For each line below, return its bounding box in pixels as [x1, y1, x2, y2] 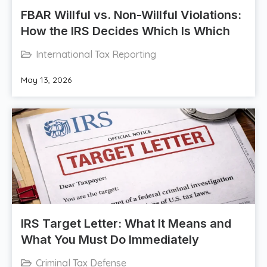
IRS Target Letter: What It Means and [21, 216, 231, 231]
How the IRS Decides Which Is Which [21, 24, 230, 39]
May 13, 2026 [21, 74, 72, 86]
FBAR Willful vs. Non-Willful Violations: [21, 8, 241, 23]
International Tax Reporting [36, 48, 156, 61]
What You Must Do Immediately [21, 232, 199, 247]
